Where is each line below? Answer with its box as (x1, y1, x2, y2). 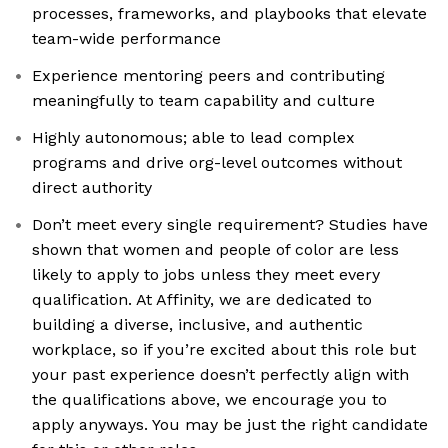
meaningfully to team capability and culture (32, 91, 375, 111)
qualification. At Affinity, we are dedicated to (32, 290, 372, 310)
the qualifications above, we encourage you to (32, 390, 387, 410)
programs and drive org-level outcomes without (32, 153, 402, 173)
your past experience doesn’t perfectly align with (32, 365, 409, 385)
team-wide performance (32, 29, 221, 49)
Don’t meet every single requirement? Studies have (32, 215, 428, 235)
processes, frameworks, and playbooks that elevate (32, 4, 427, 24)
